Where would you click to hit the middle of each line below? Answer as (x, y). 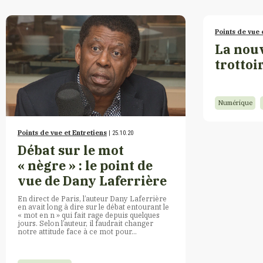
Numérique (235, 102)
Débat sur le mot (71, 150)
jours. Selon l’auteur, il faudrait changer (85, 223)
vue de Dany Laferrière (92, 181)
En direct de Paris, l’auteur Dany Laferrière (92, 198)
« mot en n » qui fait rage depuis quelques (89, 215)
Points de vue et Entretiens (62, 132)
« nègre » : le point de (85, 165)
